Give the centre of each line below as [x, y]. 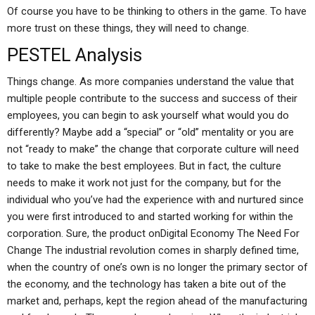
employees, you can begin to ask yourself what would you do [148, 115]
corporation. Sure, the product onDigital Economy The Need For [153, 233]
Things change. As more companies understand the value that [150, 82]
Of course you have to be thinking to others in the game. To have [157, 11]
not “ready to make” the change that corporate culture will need [153, 149]
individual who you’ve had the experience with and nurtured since [155, 200]
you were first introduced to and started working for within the [150, 217]
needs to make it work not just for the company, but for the [144, 183]
